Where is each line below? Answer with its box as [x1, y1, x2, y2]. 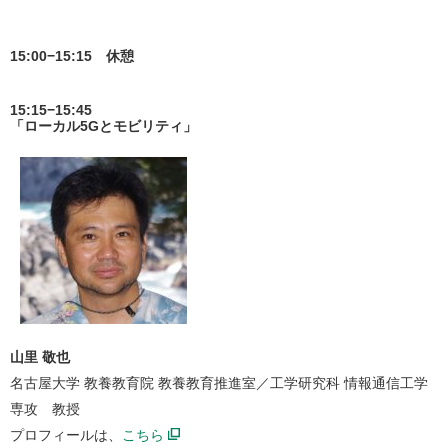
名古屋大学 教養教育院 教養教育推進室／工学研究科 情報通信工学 [10, 375, 428, 391]
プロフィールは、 [10, 427, 122, 443]
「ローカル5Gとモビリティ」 [10, 118, 197, 134]
